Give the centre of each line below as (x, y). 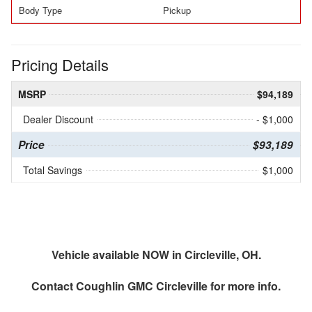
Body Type (40, 10)
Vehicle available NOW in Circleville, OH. (156, 255)
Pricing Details (60, 65)
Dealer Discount (58, 119)
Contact (54, 286)
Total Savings (53, 170)
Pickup (177, 10)
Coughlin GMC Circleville (142, 286)
